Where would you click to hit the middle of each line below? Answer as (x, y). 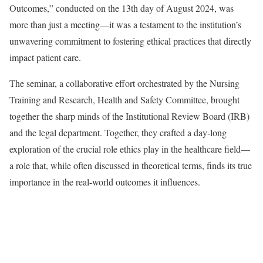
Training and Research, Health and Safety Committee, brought (124, 100)
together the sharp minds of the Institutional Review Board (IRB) (129, 116)
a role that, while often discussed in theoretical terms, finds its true (131, 166)
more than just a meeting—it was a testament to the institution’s (125, 25)
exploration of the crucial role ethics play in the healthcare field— (130, 149)
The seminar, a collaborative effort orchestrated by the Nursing (124, 83)
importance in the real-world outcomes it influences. (105, 182)
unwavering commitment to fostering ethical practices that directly (130, 41)
